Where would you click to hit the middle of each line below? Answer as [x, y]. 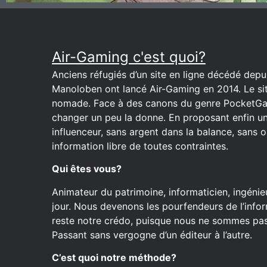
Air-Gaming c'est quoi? [129, 57]
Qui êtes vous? [87, 169]
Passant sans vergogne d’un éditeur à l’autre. [152, 235]
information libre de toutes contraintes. [140, 146]
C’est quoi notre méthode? [114, 258]
